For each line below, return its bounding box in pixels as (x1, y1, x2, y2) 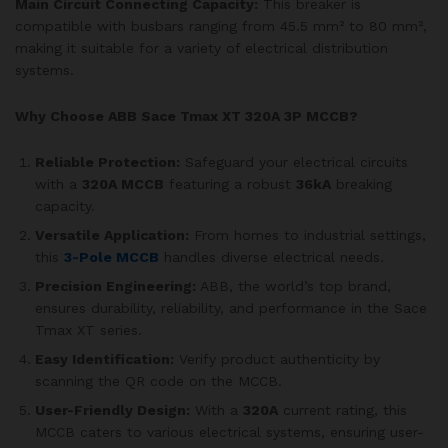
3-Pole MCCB (64, 248, 159, 265)
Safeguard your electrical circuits (180, 153, 408, 170)
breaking (331, 175, 392, 192)
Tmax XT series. (35, 321, 142, 338)
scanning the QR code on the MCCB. (35, 372, 282, 389)
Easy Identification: (35, 350, 174, 367)
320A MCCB (82, 175, 164, 192)
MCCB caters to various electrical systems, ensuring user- (35, 423, 424, 440)
